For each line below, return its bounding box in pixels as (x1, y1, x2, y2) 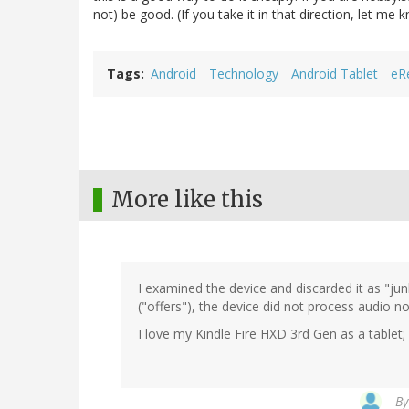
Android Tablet (291, 65, 378, 83)
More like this (111, 185, 263, 215)
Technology (209, 65, 278, 83)
